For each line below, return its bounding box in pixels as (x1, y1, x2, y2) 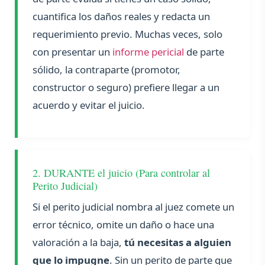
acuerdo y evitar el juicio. (33, 98, 145, 112)
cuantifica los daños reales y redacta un (33, 9, 210, 24)
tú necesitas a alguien (124, 235, 231, 250)
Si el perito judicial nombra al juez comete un (33, 200, 234, 214)
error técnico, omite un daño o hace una (33, 218, 214, 232)
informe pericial (112, 45, 184, 59)
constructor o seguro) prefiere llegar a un (33, 80, 219, 95)
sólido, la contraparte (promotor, (33, 63, 180, 77)
